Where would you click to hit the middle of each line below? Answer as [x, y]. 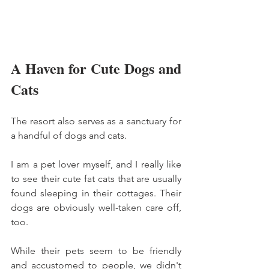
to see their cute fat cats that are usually [96, 178]
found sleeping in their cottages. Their [96, 193]
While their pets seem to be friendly [96, 250]
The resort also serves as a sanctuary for [96, 121]
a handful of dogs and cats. [70, 135]
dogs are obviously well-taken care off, [96, 207]
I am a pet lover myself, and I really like [96, 164]
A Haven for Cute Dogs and [96, 68]
